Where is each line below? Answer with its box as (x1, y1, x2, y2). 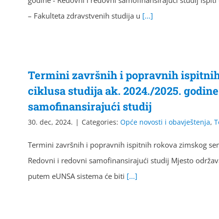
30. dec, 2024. (28, 117, 73, 127)
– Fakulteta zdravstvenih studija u (28, 11, 142, 21)
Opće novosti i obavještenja (120, 117, 210, 127)
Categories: (82, 117, 120, 127)
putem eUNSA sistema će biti (28, 171, 127, 181)
